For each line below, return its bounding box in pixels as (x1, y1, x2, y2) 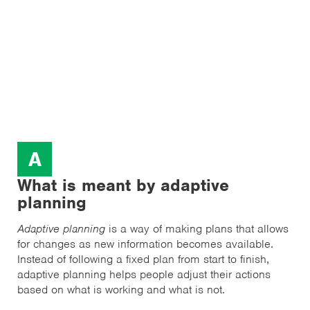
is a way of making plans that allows (109, 221, 289, 237)
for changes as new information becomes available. (17, 237, 273, 252)
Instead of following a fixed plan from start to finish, (17, 252, 269, 267)
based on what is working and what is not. (17, 282, 225, 298)
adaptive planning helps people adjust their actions (17, 267, 271, 282)
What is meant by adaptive (17, 174, 229, 197)
